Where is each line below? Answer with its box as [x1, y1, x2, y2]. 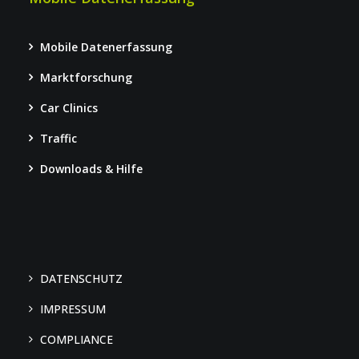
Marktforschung [40, 70, 132, 85]
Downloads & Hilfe [40, 161, 143, 176]
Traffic [40, 131, 77, 146]
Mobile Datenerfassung [40, 39, 172, 54]
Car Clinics [40, 100, 98, 115]
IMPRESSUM [40, 301, 106, 317]
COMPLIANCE [40, 332, 113, 347]
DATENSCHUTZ [40, 271, 123, 286]
